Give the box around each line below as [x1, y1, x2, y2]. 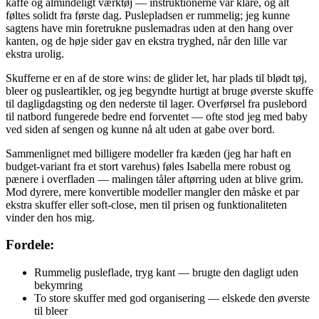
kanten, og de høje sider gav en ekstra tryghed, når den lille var [6, 34, 287, 47]
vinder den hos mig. [6, 211, 95, 224]
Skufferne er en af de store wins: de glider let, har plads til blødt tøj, [6, 71, 307, 84]
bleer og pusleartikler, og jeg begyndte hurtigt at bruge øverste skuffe [6, 84, 313, 97]
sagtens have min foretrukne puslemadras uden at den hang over [6, 21, 293, 34]
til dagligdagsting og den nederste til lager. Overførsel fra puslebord [6, 97, 307, 110]
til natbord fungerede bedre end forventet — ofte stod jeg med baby [6, 110, 308, 122]
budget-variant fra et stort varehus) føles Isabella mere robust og [6, 159, 291, 172]
